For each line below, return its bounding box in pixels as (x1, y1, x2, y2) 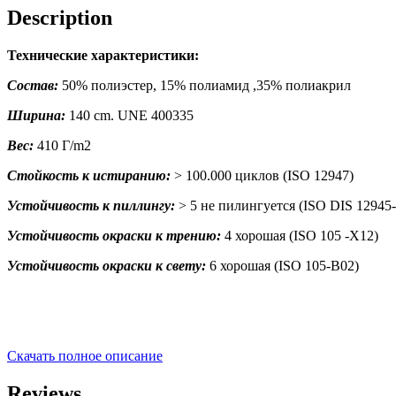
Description (7, 5, 112, 29)
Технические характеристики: (7, 47, 199, 63)
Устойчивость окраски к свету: (7, 257, 206, 273)
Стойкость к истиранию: (7, 167, 171, 183)
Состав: (7, 77, 58, 93)
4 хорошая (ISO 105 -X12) (221, 227, 378, 243)
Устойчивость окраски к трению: (7, 227, 221, 243)
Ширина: (7, 107, 65, 123)
